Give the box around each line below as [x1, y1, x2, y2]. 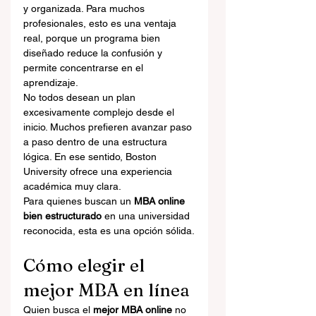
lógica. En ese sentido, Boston [23, 151, 159, 162]
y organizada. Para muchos [23, 3, 147, 14]
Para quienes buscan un [23, 195, 134, 207]
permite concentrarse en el [23, 62, 146, 73]
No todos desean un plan [23, 92, 138, 103]
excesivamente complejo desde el [23, 107, 177, 118]
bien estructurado [23, 210, 102, 221]
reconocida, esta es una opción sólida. [23, 225, 195, 236]
